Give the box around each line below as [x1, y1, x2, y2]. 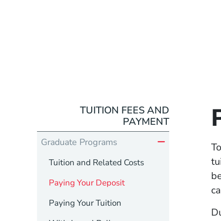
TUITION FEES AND [80, 103, 170, 117]
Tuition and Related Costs [48, 156, 144, 168]
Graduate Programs [40, 136, 117, 148]
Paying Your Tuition [48, 197, 121, 209]
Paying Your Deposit [48, 177, 125, 188]
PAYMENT [123, 114, 170, 128]
